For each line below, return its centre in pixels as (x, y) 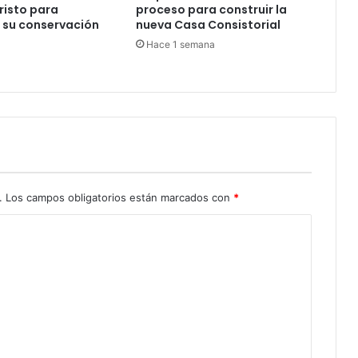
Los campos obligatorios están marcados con (119, 198)
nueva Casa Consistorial (208, 25)
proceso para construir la (211, 10)
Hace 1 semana (180, 45)
